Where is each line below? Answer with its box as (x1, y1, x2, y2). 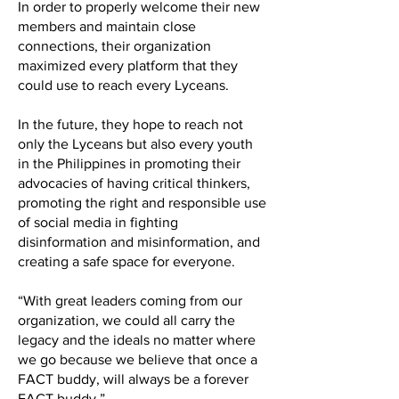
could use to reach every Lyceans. (18, 77, 229, 93)
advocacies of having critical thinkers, (18, 175, 250, 191)
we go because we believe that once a (18, 352, 257, 367)
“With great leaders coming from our (18, 293, 242, 308)
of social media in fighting (18, 215, 178, 230)
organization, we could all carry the (18, 313, 235, 328)
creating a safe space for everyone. (18, 254, 235, 269)
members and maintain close (18, 19, 196, 34)
